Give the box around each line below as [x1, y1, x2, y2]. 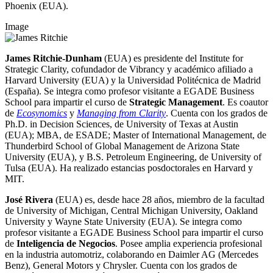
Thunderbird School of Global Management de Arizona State [5, 141, 239, 152]
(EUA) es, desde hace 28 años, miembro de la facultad [53, 194, 264, 205]
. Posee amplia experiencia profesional [115, 238, 262, 249]
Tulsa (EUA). [5, 163, 60, 174]
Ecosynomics [16, 108, 67, 119]
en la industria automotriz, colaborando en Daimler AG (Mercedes [5, 249, 258, 260]
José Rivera [5, 194, 53, 205]
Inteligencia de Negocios [16, 238, 115, 249]
